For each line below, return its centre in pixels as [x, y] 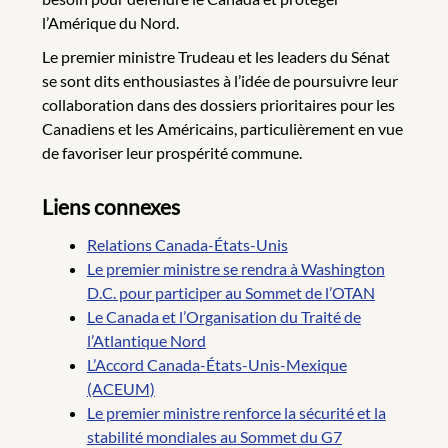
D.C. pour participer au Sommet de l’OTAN [230, 293]
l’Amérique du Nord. [110, 22]
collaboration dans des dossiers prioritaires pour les [218, 104]
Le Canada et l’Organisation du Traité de [223, 317]
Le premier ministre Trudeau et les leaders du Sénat [216, 56]
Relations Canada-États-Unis [187, 245]
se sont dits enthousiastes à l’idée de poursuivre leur [220, 80]
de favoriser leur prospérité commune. [172, 152]
